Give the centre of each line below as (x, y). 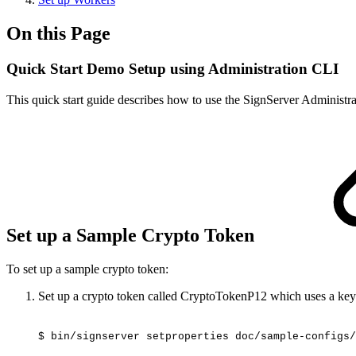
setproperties (188, 336)
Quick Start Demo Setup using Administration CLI (172, 68)
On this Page (58, 33)
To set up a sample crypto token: (87, 269)
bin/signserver (95, 336)
